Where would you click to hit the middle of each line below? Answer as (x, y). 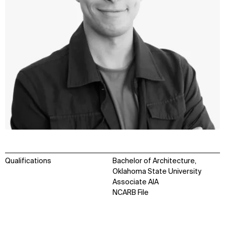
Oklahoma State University (157, 172)
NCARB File (131, 193)
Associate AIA (136, 182)
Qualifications (28, 161)
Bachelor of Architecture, (154, 161)
